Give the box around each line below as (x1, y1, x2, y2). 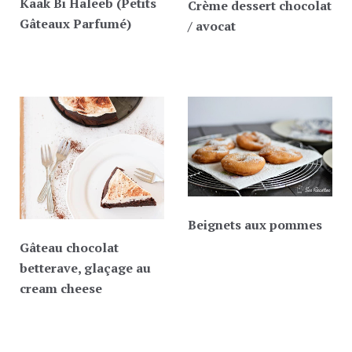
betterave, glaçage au (20, 258, 151, 277)
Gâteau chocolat (20, 238, 119, 256)
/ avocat (188, 16, 236, 35)
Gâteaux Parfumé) (20, 14, 131, 32)
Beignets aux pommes (188, 216, 322, 234)
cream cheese (20, 279, 102, 297)
